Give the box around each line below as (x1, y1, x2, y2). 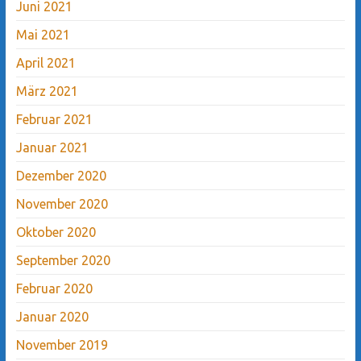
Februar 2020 (15, 280, 93, 296)
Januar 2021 (15, 139, 89, 155)
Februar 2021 (15, 111, 93, 127)
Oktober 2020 (15, 224, 96, 239)
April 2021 (15, 55, 76, 70)
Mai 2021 (15, 27, 70, 42)
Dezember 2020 (15, 168, 106, 183)
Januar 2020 (15, 309, 89, 324)
